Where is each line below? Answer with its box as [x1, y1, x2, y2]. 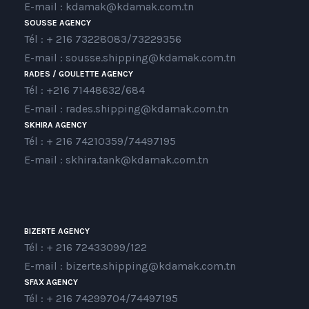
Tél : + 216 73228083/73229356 [24, 32, 181, 46]
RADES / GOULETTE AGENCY [24, 69, 133, 79]
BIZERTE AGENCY [24, 226, 90, 237]
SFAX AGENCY [24, 277, 78, 288]
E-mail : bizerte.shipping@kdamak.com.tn [24, 259, 236, 273]
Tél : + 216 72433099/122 [24, 241, 147, 255]
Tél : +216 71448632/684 [24, 83, 145, 97]
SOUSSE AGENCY [24, 18, 91, 28]
